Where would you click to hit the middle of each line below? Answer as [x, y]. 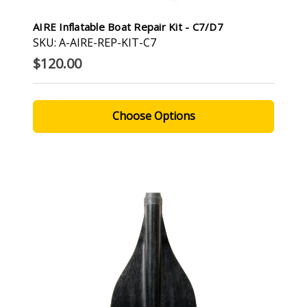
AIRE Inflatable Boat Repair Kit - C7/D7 [128, 26]
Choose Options [153, 115]
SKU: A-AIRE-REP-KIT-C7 [95, 42]
